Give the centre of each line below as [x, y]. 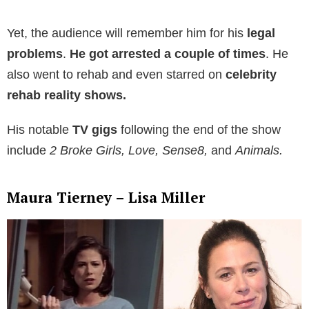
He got [89, 54]
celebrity [249, 75]
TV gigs [95, 130]
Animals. [259, 151]
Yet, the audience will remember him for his [127, 33]
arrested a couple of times [189, 54]
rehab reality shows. [67, 96]
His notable [40, 130]
